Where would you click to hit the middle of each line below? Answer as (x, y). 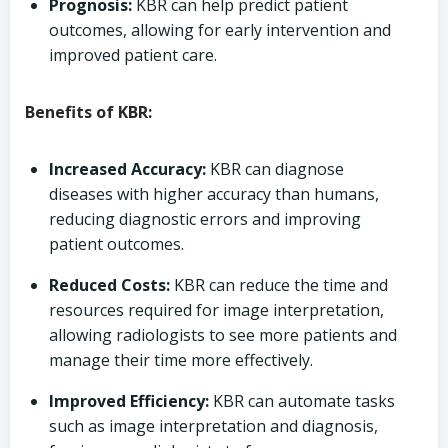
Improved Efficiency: (129, 401)
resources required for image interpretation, (216, 310)
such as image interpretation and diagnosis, (213, 426)
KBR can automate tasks (302, 401)
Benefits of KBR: (88, 112)
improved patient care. (133, 55)
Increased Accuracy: (127, 169)
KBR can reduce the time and (279, 285)
